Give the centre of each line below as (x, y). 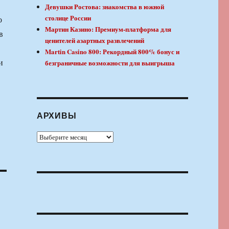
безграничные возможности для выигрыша (110, 63)
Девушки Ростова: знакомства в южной (105, 7)
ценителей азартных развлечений (95, 40)
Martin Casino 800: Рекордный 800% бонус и (112, 52)
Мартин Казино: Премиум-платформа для (108, 29)
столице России (68, 18)
